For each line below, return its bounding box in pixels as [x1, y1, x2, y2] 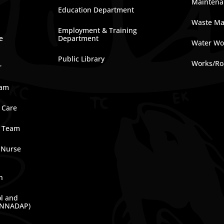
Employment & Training [58, 25, 137, 35]
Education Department [58, 5, 134, 14]
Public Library [58, 54, 105, 63]
